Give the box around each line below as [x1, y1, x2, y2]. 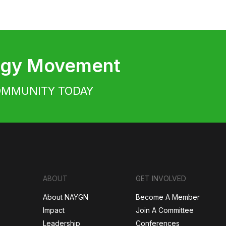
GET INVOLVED [136, 174, 186, 183]
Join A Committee [136, 206, 194, 215]
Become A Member [136, 193, 200, 202]
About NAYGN [43, 193, 88, 202]
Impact [43, 206, 65, 215]
